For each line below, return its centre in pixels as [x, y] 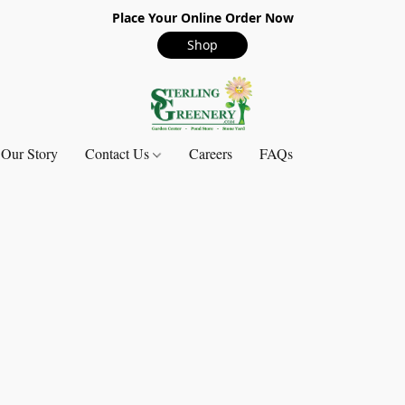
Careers [211, 153]
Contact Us [119, 153]
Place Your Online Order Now [202, 18]
